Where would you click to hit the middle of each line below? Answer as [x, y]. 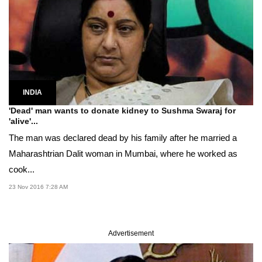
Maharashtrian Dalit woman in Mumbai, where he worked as [123, 154]
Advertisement [131, 234]
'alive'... [23, 121]
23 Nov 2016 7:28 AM [38, 187]
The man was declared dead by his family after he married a [123, 138]
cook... [22, 170]
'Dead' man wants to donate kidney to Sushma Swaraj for [122, 111]
